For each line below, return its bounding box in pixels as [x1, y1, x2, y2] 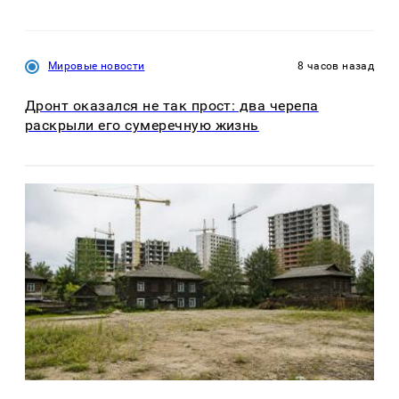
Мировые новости [48, 59, 145, 72]
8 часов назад [297, 59, 374, 72]
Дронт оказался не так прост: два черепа [25, 97, 319, 115]
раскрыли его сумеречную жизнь [25, 117, 259, 134]
